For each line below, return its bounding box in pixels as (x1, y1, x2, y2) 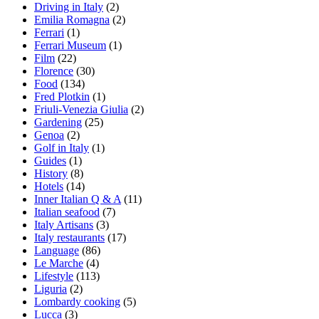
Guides (34, 155, 66, 167)
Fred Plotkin (34, 90, 90, 103)
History (34, 167, 68, 180)
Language (34, 244, 79, 257)
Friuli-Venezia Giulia (34, 103, 128, 116)
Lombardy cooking (34, 296, 120, 308)
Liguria (34, 283, 67, 296)
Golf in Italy (34, 142, 89, 155)
